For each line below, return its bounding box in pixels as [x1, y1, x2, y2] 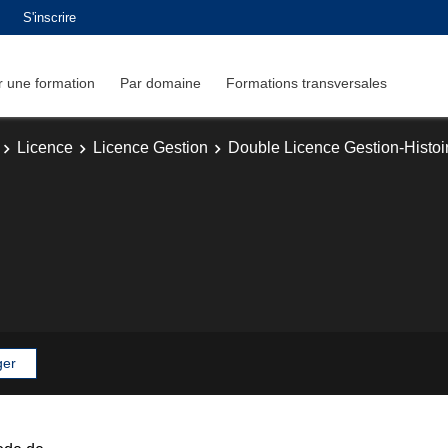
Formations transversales [226, 74, 387, 91]
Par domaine [120, 74, 201, 91]
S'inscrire [23, 9, 76, 25]
